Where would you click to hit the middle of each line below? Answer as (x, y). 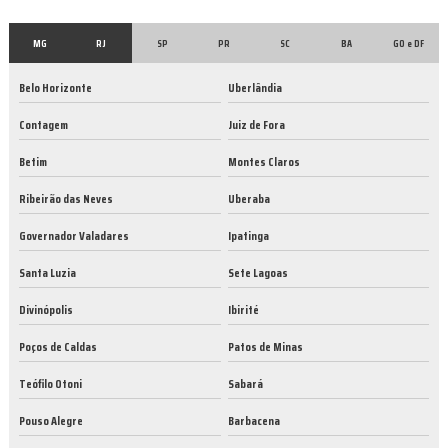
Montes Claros (263, 162)
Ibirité (243, 310)
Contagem (43, 125)
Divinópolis (46, 310)
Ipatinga (248, 236)
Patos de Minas (265, 347)
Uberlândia (254, 88)
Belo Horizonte (55, 88)
